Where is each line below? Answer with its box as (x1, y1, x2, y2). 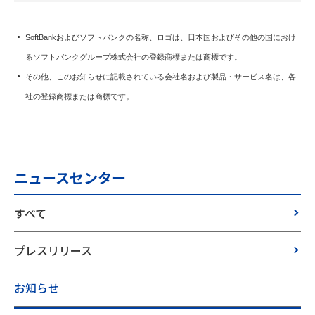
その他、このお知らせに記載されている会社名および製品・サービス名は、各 (25, 72, 297, 81)
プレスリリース (14, 241, 92, 259)
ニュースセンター (14, 167, 126, 188)
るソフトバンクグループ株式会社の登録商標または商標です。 (25, 52, 243, 61)
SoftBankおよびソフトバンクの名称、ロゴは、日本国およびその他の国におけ (25, 32, 297, 41)
